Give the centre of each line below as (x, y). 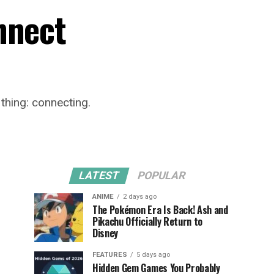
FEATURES (110, 255)
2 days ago (140, 197)
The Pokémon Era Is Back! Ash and (160, 210)
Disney (106, 233)
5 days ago (153, 255)
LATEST (99, 176)
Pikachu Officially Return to (148, 221)
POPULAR (161, 176)
